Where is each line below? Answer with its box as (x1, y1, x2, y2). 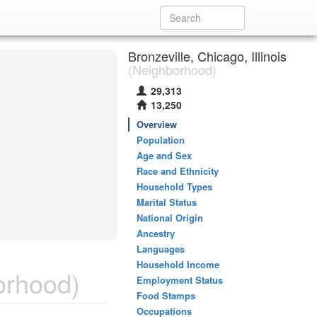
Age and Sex (137, 149, 192, 162)
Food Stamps (137, 289, 195, 302)
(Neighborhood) (128, 60, 217, 79)
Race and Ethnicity (137, 164, 219, 178)
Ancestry (137, 226, 175, 240)
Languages (137, 242, 185, 255)
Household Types (137, 180, 212, 193)
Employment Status (137, 273, 223, 287)
